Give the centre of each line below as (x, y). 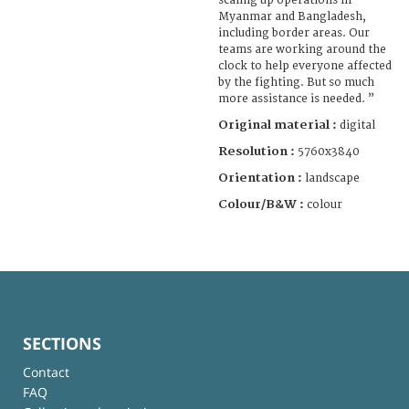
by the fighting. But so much (296, 82)
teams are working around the (302, 49)
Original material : (279, 125)
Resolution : (257, 151)
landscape (332, 178)
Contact (46, 372)
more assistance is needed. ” (296, 99)
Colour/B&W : (262, 204)
